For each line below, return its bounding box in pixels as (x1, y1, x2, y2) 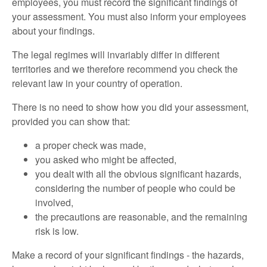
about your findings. (12, 23, 95, 38)
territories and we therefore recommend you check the (12, 61, 238, 76)
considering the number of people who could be (35, 181, 235, 195)
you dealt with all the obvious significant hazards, (35, 166, 241, 181)
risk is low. (35, 223, 79, 238)
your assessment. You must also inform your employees (12, 9, 246, 23)
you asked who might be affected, (35, 152, 176, 166)
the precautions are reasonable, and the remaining (35, 209, 247, 223)
